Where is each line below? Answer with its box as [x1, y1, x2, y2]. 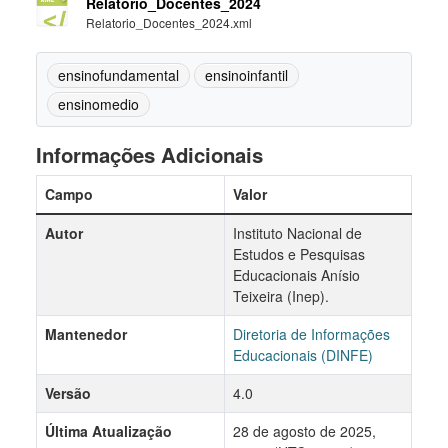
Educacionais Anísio [233, 265, 360, 285]
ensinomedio [58, 94, 139, 114]
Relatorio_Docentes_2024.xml [86, 14, 252, 31]
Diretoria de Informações [233, 324, 390, 344]
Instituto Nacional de [233, 223, 362, 243]
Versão [45, 383, 91, 403]
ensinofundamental [58, 65, 179, 85]
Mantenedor [45, 324, 127, 344]
